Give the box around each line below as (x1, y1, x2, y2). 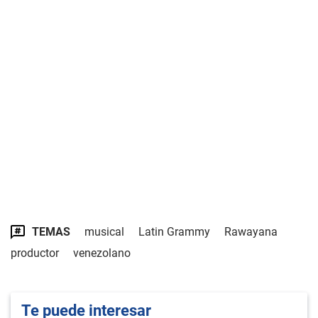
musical (84, 225, 124, 238)
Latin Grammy (138, 225, 210, 238)
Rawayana (224, 225, 278, 238)
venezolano (73, 246, 131, 260)
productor (11, 246, 59, 260)
